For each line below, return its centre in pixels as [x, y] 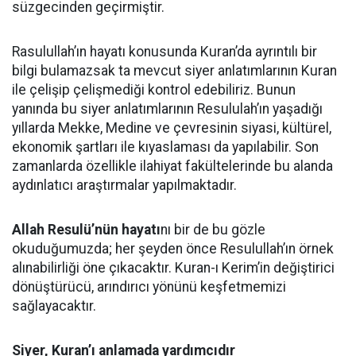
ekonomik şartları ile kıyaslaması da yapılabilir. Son [165, 147]
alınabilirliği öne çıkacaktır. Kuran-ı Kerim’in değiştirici [173, 268]
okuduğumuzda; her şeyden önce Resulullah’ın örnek [173, 249]
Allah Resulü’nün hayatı [86, 230]
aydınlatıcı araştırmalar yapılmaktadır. [124, 185]
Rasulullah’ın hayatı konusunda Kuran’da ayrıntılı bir [164, 52]
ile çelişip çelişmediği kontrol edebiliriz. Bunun [154, 90]
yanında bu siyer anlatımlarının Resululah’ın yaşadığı [167, 109]
